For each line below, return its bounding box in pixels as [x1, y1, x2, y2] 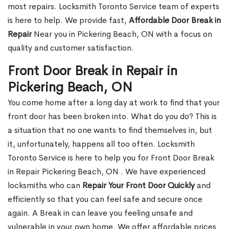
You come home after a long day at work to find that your [8, 97, 220, 108]
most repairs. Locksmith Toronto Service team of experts [8, 1, 219, 12]
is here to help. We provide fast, [8, 15, 129, 26]
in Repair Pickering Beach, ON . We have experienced [8, 166, 205, 177]
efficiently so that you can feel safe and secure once [8, 194, 202, 205]
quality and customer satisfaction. [8, 42, 134, 54]
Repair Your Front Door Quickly [82, 180, 195, 191]
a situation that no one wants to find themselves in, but [8, 125, 212, 136]
